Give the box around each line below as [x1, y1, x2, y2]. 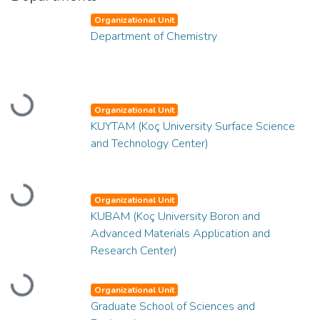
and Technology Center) [91, 135, 209, 151]
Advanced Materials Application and [91, 225, 270, 241]
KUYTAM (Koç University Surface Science [91, 118, 295, 134]
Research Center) [91, 242, 177, 259]
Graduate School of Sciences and [91, 298, 255, 314]
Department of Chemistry [91, 29, 217, 44]
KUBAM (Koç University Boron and [91, 208, 260, 224]
